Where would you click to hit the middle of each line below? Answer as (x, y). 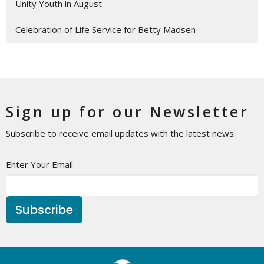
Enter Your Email (39, 165)
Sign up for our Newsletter (127, 112)
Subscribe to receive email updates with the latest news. (121, 133)
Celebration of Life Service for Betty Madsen (105, 30)
